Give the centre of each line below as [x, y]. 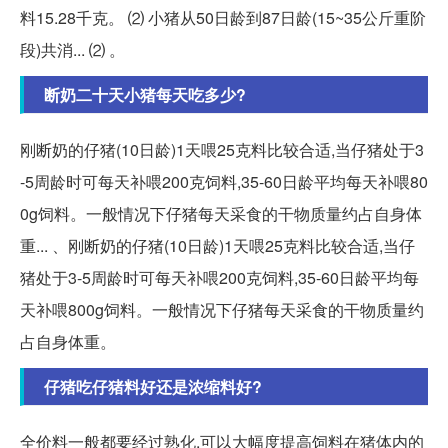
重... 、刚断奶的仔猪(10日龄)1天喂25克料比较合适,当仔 [217, 246]
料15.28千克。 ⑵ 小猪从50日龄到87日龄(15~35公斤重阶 [223, 18]
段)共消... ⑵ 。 [72, 50]
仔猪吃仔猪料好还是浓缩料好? [153, 387]
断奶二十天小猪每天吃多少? [145, 95]
